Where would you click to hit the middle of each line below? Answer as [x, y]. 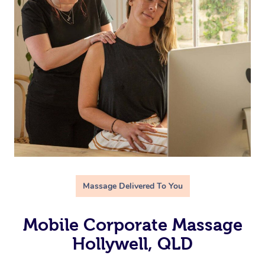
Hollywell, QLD [132, 243]
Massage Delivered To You [132, 186]
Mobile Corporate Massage [132, 224]
